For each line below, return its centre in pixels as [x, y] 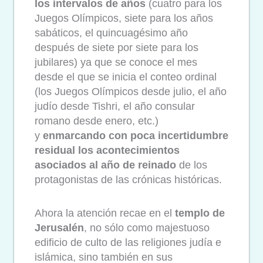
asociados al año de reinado [105, 165]
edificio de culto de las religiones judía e [128, 242]
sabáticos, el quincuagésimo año [111, 33]
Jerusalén [59, 227]
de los [192, 165]
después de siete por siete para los [117, 48]
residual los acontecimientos [107, 151]
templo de [200, 213]
